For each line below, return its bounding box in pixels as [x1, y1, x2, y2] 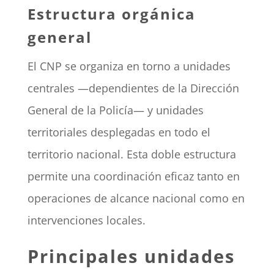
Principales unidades [27, 244, 235, 268]
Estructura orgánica [27, 4, 196, 24]
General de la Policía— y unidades [27, 103, 204, 118]
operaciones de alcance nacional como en [27, 191, 245, 206]
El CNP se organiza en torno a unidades [27, 59, 231, 74]
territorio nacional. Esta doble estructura [27, 147, 236, 162]
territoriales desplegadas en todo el [27, 125, 210, 140]
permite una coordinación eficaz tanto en [27, 169, 240, 184]
